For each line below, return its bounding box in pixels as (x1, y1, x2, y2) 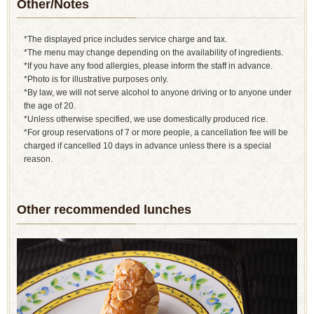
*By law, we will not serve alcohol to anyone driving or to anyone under (24, 88, 292, 97)
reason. (24, 154, 53, 164)
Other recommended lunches (17, 203, 191, 217)
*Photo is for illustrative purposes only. (24, 74, 168, 84)
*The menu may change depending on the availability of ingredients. (24, 48, 283, 57)
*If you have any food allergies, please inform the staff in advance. (24, 61, 273, 71)
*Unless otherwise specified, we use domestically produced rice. (24, 114, 268, 124)
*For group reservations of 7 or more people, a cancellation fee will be (24, 128, 288, 137)
